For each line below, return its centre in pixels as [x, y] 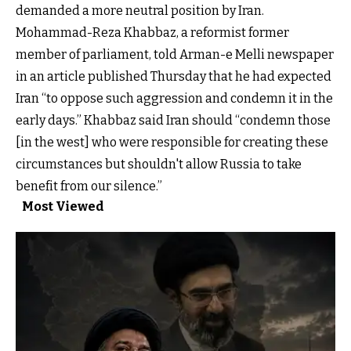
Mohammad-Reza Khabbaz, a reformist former [152, 32]
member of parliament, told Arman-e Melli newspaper [175, 54]
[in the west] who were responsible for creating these [172, 142]
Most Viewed [63, 206]
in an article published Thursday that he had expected [174, 76]
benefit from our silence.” [89, 186]
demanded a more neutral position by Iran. [140, 10]
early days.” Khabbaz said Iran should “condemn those [173, 120]
